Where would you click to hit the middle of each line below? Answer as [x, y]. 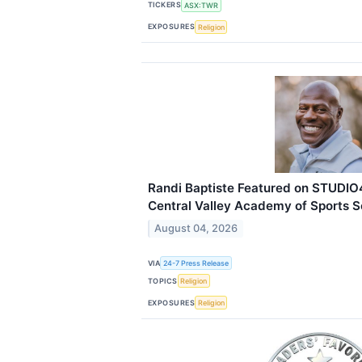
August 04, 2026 [196, 228]
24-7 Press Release [196, 263]
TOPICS [163, 280]
